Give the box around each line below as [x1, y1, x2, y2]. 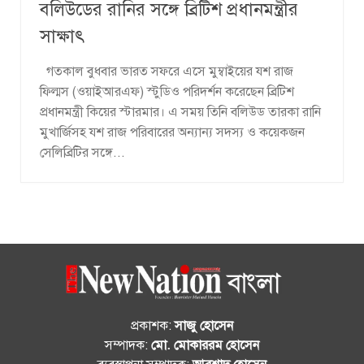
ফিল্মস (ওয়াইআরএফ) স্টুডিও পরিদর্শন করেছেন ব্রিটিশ [40, 83, 294, 100]
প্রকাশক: [131, 317, 175, 334]
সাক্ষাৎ [40, 24, 84, 47]
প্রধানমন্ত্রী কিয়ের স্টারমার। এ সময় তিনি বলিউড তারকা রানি [40, 103, 321, 120]
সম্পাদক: [105, 336, 151, 353]
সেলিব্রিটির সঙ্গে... [40, 144, 125, 161]
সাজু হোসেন [175, 317, 233, 334]
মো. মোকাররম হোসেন [151, 336, 259, 353]
